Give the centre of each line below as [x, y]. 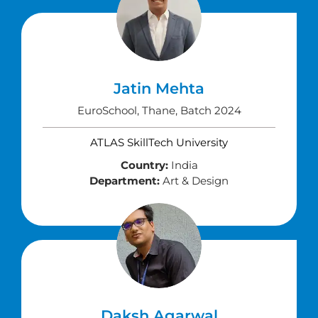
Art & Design [194, 181]
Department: [125, 181]
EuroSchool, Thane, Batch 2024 [159, 110]
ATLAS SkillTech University [159, 142]
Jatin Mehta [159, 88]
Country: [144, 165]
